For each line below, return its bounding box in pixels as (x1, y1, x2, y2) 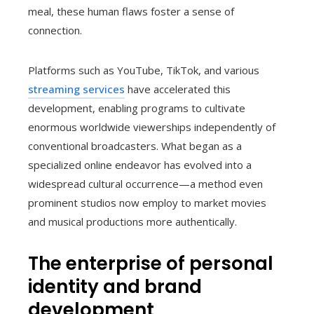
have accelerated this (125, 82, 231, 97)
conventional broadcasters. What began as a (28, 139, 242, 153)
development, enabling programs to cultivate (28, 101, 245, 116)
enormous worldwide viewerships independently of (28, 120, 275, 135)
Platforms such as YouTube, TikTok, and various (28, 63, 259, 78)
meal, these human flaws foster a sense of (28, 4, 234, 19)
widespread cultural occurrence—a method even (28, 177, 263, 191)
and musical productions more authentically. (28, 214, 237, 229)
